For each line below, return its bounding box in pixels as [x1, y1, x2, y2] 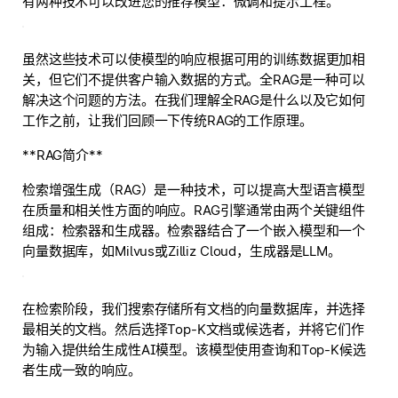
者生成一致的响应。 [22, 362, 141, 378]
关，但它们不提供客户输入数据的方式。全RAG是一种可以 [22, 71, 365, 88]
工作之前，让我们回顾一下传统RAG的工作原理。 [22, 112, 313, 129]
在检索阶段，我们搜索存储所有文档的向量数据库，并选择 [22, 300, 366, 317]
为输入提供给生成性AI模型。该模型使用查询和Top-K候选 [22, 341, 366, 358]
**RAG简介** [22, 147, 103, 163]
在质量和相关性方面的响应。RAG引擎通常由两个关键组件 [22, 202, 365, 219]
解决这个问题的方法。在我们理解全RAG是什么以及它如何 [22, 92, 365, 108]
